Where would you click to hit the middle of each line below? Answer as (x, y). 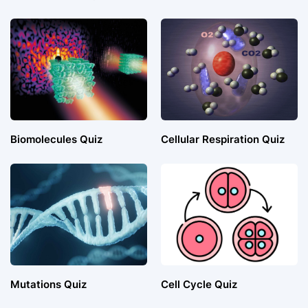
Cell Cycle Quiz (199, 285)
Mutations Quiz (48, 285)
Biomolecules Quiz (56, 140)
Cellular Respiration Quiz (223, 140)
